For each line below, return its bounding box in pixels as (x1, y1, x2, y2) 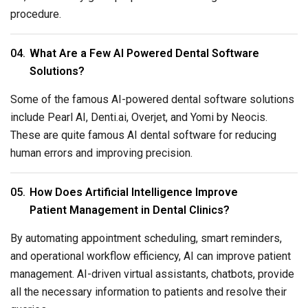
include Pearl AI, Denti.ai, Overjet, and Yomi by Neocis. (10, 111, 267, 124)
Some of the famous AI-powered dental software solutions (10, 93, 294, 107)
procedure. (10, 8, 61, 21)
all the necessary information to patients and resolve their (10, 285, 287, 299)
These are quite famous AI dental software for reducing (10, 129, 276, 142)
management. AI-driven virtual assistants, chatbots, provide (10, 267, 294, 281)
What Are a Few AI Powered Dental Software (30, 47, 259, 60)
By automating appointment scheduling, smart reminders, (10, 232, 282, 245)
